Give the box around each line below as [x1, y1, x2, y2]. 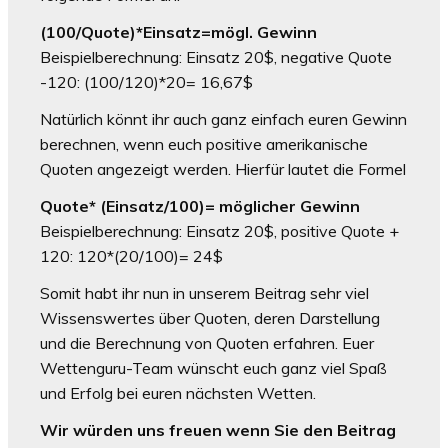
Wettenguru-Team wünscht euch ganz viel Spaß [40, 358, 387, 379]
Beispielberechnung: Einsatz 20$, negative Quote [40, 47, 392, 68]
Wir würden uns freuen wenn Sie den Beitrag [40, 420, 396, 441]
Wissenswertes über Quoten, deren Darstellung [40, 308, 380, 329]
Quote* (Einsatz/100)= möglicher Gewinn [40, 196, 360, 217]
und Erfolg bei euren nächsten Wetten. [40, 383, 316, 404]
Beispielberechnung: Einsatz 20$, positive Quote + [40, 221, 399, 242]
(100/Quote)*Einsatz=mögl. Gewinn [40, 22, 317, 43]
